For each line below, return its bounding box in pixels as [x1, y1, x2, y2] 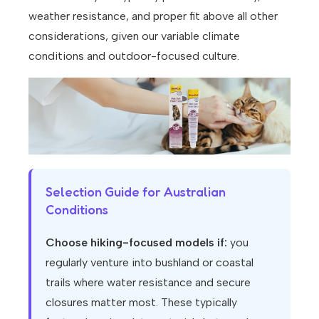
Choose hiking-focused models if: [46, 235, 227, 249]
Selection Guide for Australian [46, 183, 226, 199]
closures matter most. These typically [46, 295, 237, 309]
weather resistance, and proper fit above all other [28, 9, 278, 23]
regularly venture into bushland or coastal [46, 255, 253, 269]
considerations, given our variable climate [28, 29, 240, 43]
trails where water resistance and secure [46, 275, 251, 289]
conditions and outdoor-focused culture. [28, 49, 239, 63]
